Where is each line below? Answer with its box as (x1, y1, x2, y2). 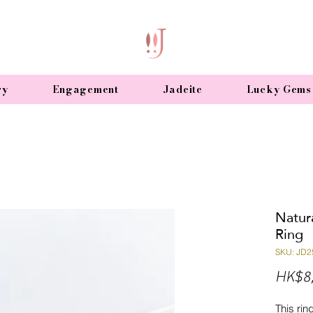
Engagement (52, 82, 119, 97)
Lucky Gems (246, 82, 312, 97)
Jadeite (162, 82, 203, 97)
